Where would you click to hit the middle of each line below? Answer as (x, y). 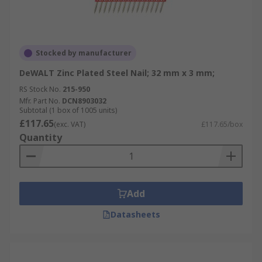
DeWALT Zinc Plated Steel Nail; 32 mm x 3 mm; (117, 73)
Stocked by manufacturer (84, 53)
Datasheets (135, 214)
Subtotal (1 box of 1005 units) (68, 110)
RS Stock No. (40, 89)
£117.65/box (222, 124)
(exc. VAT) (70, 124)
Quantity (41, 137)
